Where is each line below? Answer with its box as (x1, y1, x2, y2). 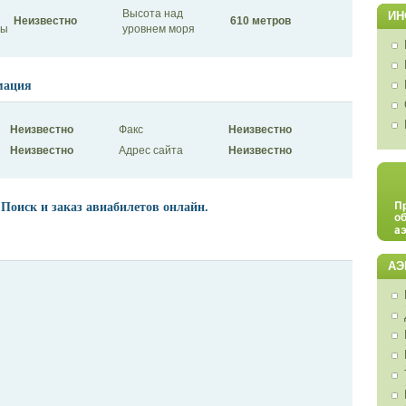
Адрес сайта (118, 144, 183, 158)
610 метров (229, 14, 291, 27)
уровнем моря (121, 22, 195, 35)
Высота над (121, 6, 183, 20)
